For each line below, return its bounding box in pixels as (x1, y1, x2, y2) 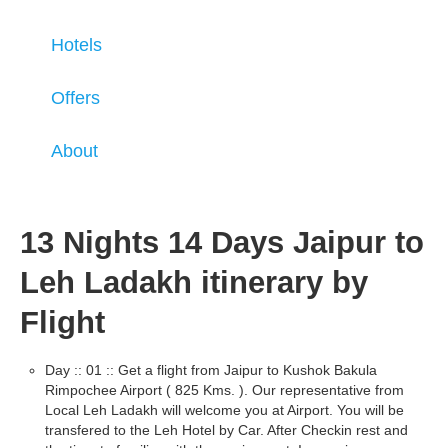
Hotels (51, 35, 102, 55)
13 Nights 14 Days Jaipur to (20, 225, 424, 259)
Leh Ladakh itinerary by (20, 265, 368, 299)
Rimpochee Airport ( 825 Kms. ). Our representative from (45, 382, 404, 398)
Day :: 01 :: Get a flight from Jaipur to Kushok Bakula (45, 362, 377, 378)
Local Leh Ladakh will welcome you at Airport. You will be (45, 402, 404, 418)
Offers (51, 88, 100, 108)
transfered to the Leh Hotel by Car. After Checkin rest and (45, 422, 408, 438)
